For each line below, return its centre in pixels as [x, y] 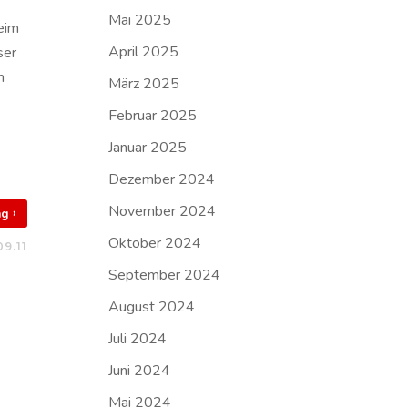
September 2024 [165, 275]
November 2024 [163, 211]
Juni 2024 [140, 371]
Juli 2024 [138, 339]
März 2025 [144, 84]
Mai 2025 [140, 20]
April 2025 [144, 52]
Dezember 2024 [162, 179]
